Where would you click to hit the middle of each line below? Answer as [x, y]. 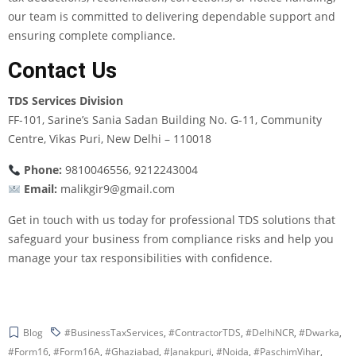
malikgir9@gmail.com [117, 189]
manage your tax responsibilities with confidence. [140, 258]
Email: [40, 189]
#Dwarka [319, 333]
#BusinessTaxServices [114, 333]
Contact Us [62, 71]
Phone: [43, 170]
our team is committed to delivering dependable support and [172, 17]
